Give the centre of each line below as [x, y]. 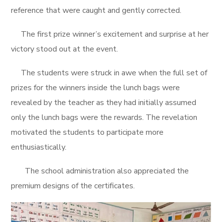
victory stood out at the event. [65, 49]
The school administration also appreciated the [100, 171]
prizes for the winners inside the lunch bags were [96, 88]
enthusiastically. [39, 147]
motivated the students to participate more [87, 132]
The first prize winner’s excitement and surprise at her [110, 34]
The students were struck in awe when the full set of [109, 73]
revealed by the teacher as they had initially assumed [104, 103]
